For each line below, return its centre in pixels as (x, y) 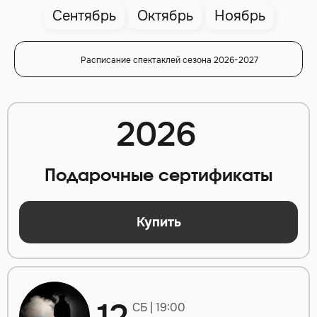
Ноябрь (240, 16)
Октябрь (165, 16)
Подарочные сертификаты (158, 177)
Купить (158, 222)
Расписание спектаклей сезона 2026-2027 (169, 60)
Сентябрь (84, 16)
